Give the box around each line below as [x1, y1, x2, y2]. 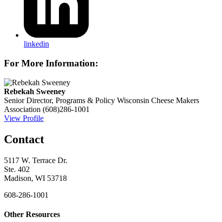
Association [4, 105, 41, 113]
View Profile [4, 113, 44, 122]
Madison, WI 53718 [4, 173, 67, 182]
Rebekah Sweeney [4, 87, 65, 96]
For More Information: [4, 58, 98, 68]
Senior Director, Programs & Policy [4, 96, 115, 105]
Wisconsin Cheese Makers [117, 96, 199, 105]
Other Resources [4, 210, 60, 219]
